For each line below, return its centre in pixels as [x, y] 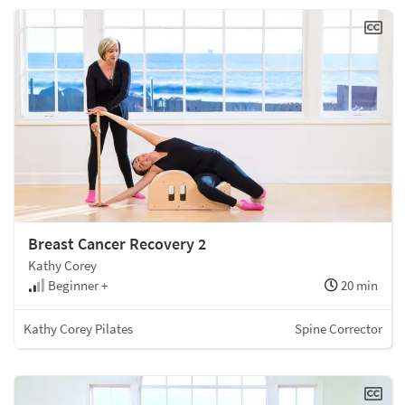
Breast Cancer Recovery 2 [117, 243]
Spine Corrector [339, 328]
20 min [358, 285]
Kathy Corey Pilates [78, 328]
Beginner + [76, 285]
